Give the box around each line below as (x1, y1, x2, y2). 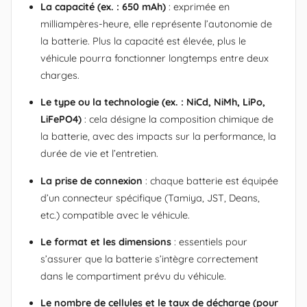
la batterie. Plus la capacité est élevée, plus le (40, 34, 246, 47)
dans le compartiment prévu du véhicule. (40, 270, 226, 283)
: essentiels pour (171, 236, 247, 249)
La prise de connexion (40, 174, 143, 187)
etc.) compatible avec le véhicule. (40, 208, 190, 221)
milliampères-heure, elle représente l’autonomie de (40, 17, 272, 30)
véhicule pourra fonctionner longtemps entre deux (40, 51, 269, 64)
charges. (40, 69, 79, 82)
